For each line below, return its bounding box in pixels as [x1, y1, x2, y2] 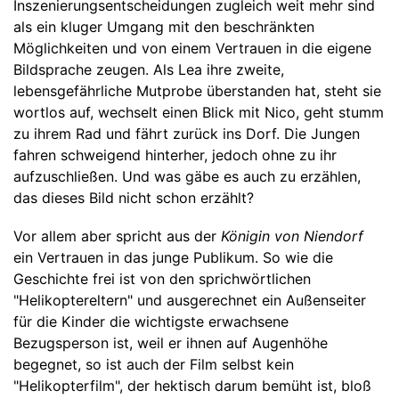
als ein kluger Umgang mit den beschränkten [13, 17, 314, 36]
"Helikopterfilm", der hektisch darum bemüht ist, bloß [13, 377, 371, 395]
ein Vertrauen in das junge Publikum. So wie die [13, 248, 333, 267]
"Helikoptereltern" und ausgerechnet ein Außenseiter [13, 291, 366, 310]
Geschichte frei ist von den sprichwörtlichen [13, 270, 311, 289]
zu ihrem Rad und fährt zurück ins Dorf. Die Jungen [13, 124, 360, 142]
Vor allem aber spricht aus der [13, 227, 221, 246]
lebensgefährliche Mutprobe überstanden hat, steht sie [13, 81, 381, 100]
